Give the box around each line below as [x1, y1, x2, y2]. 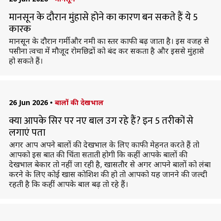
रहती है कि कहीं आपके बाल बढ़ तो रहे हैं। [8, 179, 128, 189]
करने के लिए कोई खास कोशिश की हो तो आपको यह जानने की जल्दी [8, 169, 207, 180]
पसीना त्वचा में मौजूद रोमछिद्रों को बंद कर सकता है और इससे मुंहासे [8, 45, 204, 56]
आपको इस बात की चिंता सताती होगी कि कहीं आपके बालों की [8, 149, 187, 160]
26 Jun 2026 [8, 98, 48, 107]
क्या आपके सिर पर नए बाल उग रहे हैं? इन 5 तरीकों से [8, 112, 193, 129]
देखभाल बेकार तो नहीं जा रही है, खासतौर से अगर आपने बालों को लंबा [8, 159, 211, 170]
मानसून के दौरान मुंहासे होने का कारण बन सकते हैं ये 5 [8, 9, 198, 26]
